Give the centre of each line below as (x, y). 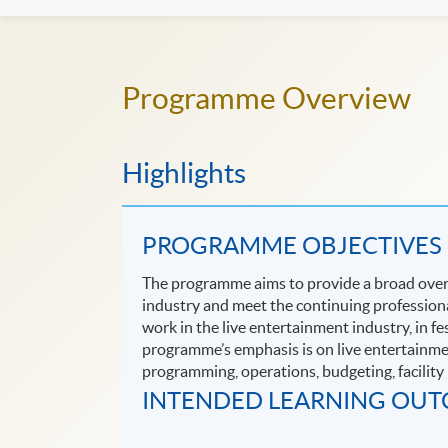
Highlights (184, 172)
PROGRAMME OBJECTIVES (292, 245)
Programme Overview (266, 98)
